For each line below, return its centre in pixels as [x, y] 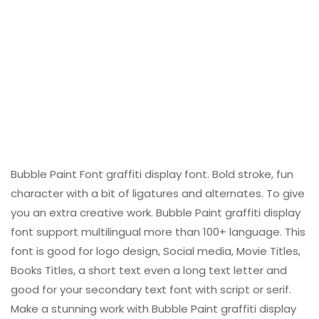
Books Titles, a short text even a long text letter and [149, 271]
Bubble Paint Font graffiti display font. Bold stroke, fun [152, 174]
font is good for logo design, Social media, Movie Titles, [156, 251]
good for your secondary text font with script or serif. [151, 290]
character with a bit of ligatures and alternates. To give [158, 194]
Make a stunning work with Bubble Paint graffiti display [153, 309]
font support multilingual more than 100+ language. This [158, 232]
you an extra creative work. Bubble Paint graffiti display [156, 213]
